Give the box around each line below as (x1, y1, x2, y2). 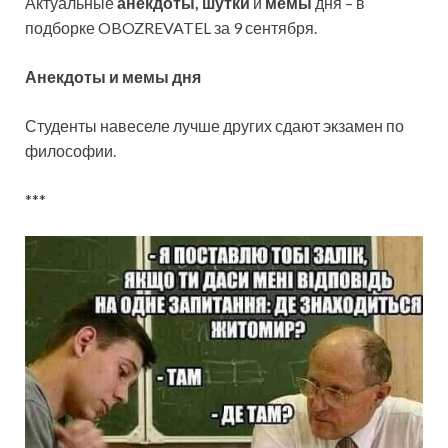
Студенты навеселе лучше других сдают (25, 116, 323, 136)
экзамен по (323, 116, 404, 136)
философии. (25, 141, 116, 161)
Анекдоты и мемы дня (25, 67, 201, 87)
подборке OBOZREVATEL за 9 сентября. (25, 18, 317, 38)
